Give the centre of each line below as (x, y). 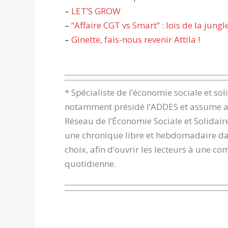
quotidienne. (91, 163)
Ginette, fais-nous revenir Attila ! (136, 39)
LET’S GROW (96, 11)
